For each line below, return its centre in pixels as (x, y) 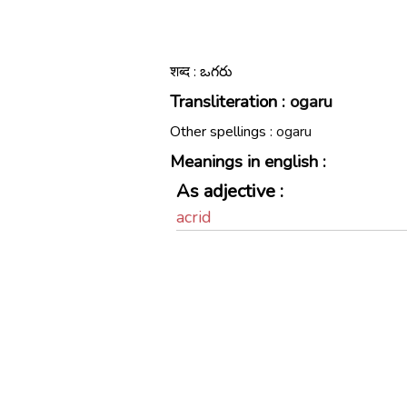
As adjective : (229, 191)
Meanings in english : (248, 162)
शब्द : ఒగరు (201, 72)
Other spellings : (223, 132)
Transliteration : (230, 102)
